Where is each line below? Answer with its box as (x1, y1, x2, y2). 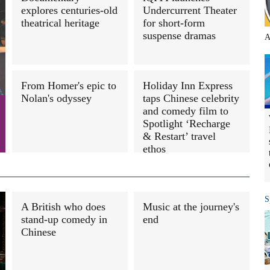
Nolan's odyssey (21, 92, 92, 104)
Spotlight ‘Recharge (143, 118, 230, 130)
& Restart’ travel (143, 130, 216, 142)
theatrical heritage (21, 17, 99, 29)
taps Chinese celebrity (143, 92, 239, 104)
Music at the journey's (143, 201, 239, 213)
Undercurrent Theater (143, 4, 237, 16)
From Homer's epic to (21, 80, 116, 92)
